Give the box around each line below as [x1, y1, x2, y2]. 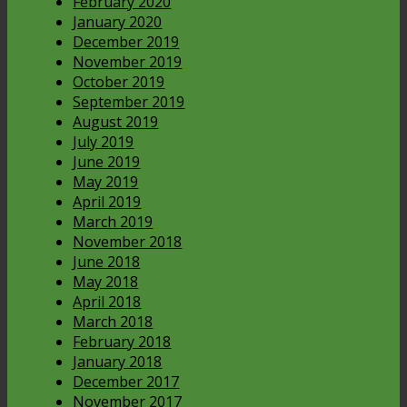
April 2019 [73, 192, 142, 213]
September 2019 [73, 92, 185, 113]
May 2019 [73, 172, 139, 193]
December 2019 [73, 32, 180, 53]
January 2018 [73, 352, 163, 372]
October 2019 [73, 72, 165, 93]
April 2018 [73, 292, 142, 313]
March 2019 [73, 212, 154, 233]
